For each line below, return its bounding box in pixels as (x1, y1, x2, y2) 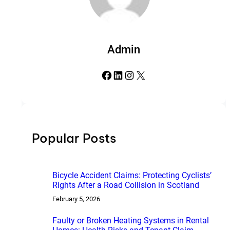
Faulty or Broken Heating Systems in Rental (52, 216, 209, 226)
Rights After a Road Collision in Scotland (52, 180, 199, 190)
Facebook (100, 68, 106, 81)
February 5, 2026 (52, 195, 100, 203)
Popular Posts (31, 130, 116, 146)
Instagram (123, 68, 133, 81)
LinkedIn (111, 68, 118, 81)
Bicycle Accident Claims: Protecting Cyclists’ (52, 170, 212, 181)
